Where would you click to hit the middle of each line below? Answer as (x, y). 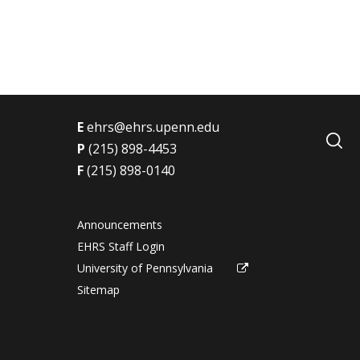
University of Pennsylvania (145, 268)
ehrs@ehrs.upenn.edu (153, 127)
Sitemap (99, 290)
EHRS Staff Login (121, 246)
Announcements (120, 225)
